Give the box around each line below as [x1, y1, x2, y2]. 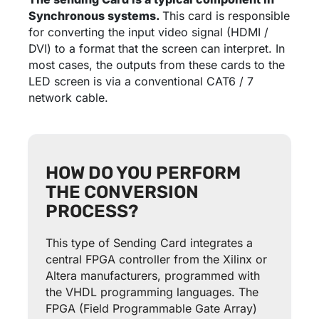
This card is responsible [162, 9, 291, 23]
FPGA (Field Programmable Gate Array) [45, 301, 257, 316]
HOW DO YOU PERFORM [45, 162, 241, 184]
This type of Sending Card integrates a [45, 236, 253, 251]
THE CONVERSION [45, 182, 199, 203]
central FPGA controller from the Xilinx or [45, 252, 267, 267]
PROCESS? [45, 201, 138, 222]
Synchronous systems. [28, 9, 163, 23]
